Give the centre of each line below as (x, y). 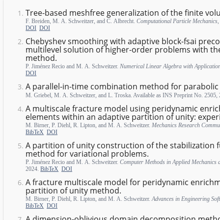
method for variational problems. (87, 153)
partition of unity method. (74, 190)
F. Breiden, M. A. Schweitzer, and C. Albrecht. (81, 21)
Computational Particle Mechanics (177, 21)
